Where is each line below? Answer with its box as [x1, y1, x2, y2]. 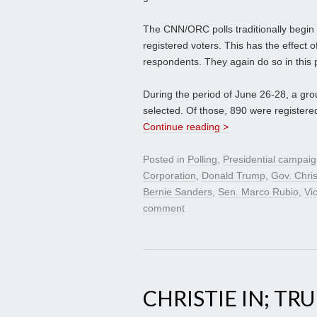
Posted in [143, 154, 188, 166]
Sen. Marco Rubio [218, 186, 299, 198]
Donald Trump [202, 170, 265, 182]
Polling [188, 154, 217, 166]
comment [143, 202, 185, 214]
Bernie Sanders [143, 186, 212, 198]
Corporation [143, 170, 196, 182]
